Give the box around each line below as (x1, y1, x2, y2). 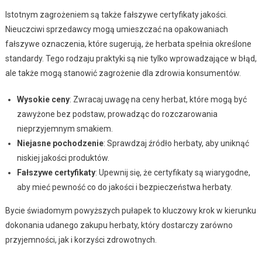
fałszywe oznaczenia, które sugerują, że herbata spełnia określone (5, 39, 251, 49)
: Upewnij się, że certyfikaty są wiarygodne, (95, 167, 250, 177)
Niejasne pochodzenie (16, 138, 104, 148)
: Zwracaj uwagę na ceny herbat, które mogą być (69, 94, 247, 104)
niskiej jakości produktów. (16, 153, 109, 163)
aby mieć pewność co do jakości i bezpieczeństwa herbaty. (16, 182, 232, 192)
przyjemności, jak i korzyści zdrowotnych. (5, 235, 157, 244)
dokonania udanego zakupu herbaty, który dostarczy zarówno (5, 220, 233, 230)
